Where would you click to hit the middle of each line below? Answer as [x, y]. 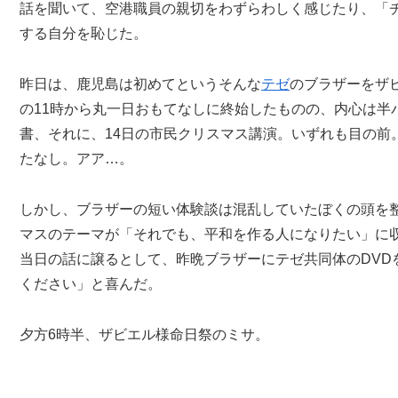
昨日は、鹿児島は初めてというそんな [140, 84]
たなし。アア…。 [76, 159]
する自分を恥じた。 [84, 34]
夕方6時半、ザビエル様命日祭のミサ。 [144, 334]
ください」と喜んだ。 [91, 284]
